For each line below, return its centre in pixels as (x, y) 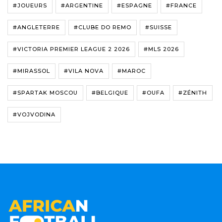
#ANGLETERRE (36, 27)
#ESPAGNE (135, 5)
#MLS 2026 (161, 49)
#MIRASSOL (31, 71)
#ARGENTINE (82, 5)
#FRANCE (181, 5)
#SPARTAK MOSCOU (45, 92)
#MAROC (132, 71)
